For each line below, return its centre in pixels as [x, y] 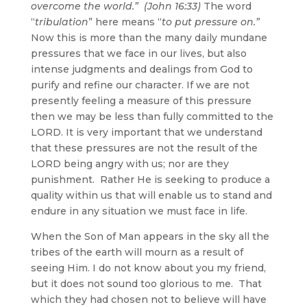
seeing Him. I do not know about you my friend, [148, 268]
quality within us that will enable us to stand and [151, 195]
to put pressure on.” [210, 22]
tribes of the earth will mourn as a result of [137, 252]
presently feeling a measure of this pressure [141, 100]
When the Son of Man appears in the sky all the [150, 236]
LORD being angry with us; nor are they [130, 163]
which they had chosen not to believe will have [148, 299]
